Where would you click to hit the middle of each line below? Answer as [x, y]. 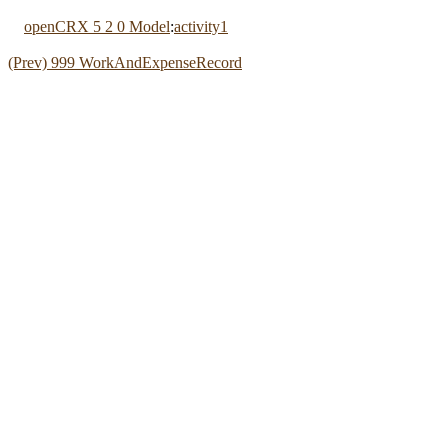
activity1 [201, 26]
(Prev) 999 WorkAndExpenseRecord [125, 62]
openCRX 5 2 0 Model [97, 26]
